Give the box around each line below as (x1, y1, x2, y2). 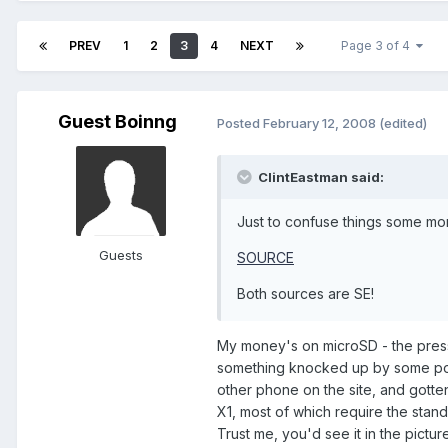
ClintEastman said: (255, 169, 384, 186)
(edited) (379, 114, 427, 131)
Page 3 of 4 (341, 38, 416, 54)
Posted (217, 114, 263, 131)
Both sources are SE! (237, 285, 374, 303)
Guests (99, 247, 143, 264)
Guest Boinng (57, 111, 177, 133)
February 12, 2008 (263, 114, 376, 131)
